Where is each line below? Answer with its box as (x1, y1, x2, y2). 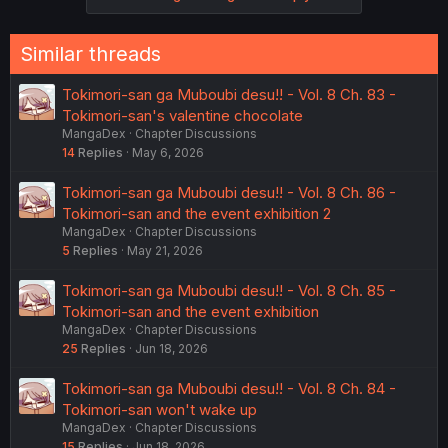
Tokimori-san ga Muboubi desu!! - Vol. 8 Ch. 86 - (62, 182, 396, 202)
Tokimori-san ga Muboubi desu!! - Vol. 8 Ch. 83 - (62, 84, 396, 104)
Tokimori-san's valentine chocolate (62, 105, 303, 125)
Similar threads (20, 41, 161, 66)
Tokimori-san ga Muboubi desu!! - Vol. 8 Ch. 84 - (62, 378, 396, 398)
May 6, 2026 (132, 144, 204, 160)
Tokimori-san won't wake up (62, 399, 257, 419)
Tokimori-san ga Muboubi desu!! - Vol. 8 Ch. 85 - (62, 280, 396, 300)
